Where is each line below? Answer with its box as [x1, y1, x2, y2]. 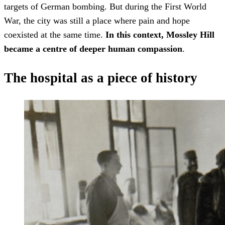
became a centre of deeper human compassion [4, 44, 182, 54]
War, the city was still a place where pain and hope [4, 16, 190, 26]
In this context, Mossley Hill [105, 30, 214, 40]
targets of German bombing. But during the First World [4, 2, 206, 12]
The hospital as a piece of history [4, 70, 197, 85]
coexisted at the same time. [4, 30, 105, 40]
